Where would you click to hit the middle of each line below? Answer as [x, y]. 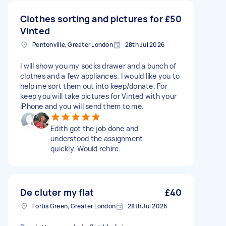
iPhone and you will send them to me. [82, 106]
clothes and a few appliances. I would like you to [100, 76]
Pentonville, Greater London [73, 45]
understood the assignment [97, 138]
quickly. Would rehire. [86, 149]
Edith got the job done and [95, 128]
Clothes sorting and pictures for [92, 19]
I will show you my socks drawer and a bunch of [98, 66]
